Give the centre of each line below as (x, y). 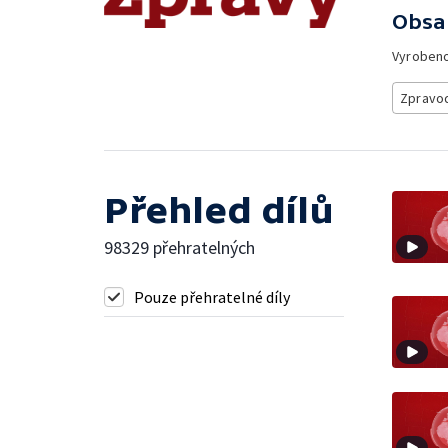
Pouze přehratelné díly (212, 297)
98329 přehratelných (179, 247)
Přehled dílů (219, 210)
